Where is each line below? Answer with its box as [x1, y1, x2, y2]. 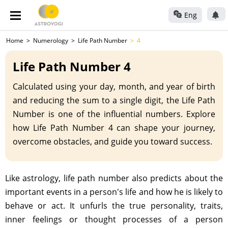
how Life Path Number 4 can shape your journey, [13, 122, 215, 133]
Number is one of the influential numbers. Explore [13, 108, 215, 120]
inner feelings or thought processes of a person [5, 214, 223, 225]
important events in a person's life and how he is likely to [5, 186, 223, 197]
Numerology [33, 36, 68, 45]
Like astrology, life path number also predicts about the [5, 173, 223, 184]
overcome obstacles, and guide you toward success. [13, 136, 212, 147]
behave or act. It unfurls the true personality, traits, [5, 200, 223, 211]
